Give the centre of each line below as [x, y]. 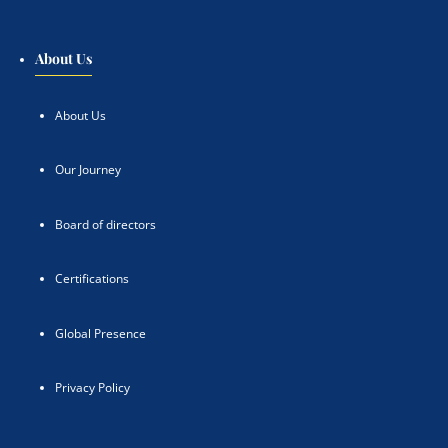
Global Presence [100, 333]
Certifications [92, 279]
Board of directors [105, 224]
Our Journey [88, 170]
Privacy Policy [92, 388]
